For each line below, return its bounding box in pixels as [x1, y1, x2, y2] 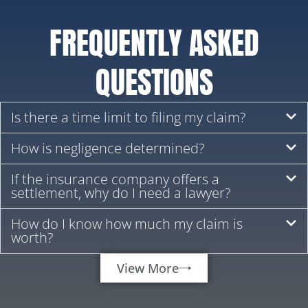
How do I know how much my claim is [11, 214, 243, 234]
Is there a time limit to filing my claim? [11, 108, 245, 127]
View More [117, 260, 179, 277]
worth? [11, 228, 53, 247]
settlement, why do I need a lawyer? [11, 184, 230, 203]
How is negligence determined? [11, 139, 204, 158]
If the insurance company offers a [11, 170, 219, 189]
